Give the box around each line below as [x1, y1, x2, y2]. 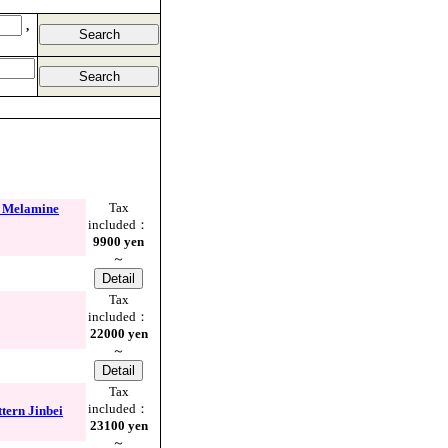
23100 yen [89, 418, 148, 434]
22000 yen [89, 326, 148, 342]
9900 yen [93, 234, 144, 250]
